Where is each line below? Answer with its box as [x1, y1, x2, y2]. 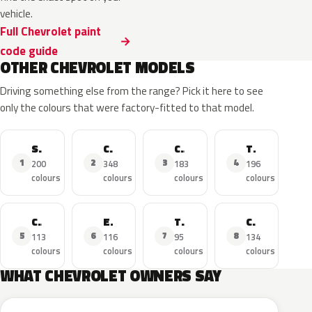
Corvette [109, 140, 119, 157]
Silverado [38, 140, 48, 157]
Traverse [181, 213, 191, 230]
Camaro [180, 140, 190, 157]
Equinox [109, 213, 120, 230]
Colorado [251, 213, 262, 230]
